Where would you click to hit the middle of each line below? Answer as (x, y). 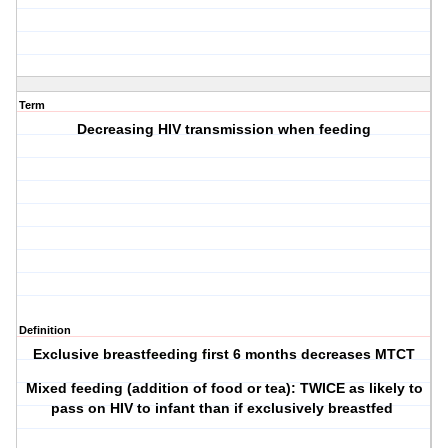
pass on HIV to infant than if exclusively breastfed (224, 408)
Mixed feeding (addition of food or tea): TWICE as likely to (224, 388)
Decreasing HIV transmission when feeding (224, 129)
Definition (45, 330)
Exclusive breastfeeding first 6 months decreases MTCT (224, 354)
